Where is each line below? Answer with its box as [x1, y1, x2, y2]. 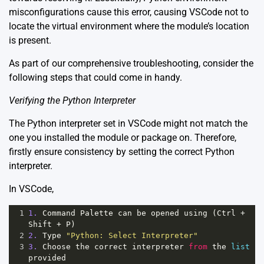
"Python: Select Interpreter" [66, 231, 198, 240]
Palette [80, 209, 113, 218]
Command [42, 209, 75, 218]
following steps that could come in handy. [9, 72, 182, 84]
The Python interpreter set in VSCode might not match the [9, 118, 247, 130]
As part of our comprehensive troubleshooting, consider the [9, 58, 253, 70]
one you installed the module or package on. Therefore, [9, 132, 236, 144]
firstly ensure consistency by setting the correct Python [9, 146, 235, 158]
